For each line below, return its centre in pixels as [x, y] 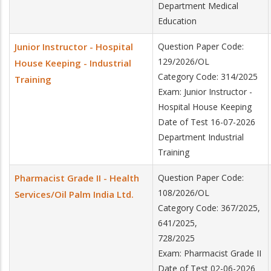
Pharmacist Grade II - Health [77, 178]
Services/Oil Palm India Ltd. [74, 194]
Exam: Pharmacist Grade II [210, 253]
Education [177, 21]
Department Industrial [201, 137]
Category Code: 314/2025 [208, 77]
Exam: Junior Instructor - [205, 92]
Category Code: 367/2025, [209, 208]
